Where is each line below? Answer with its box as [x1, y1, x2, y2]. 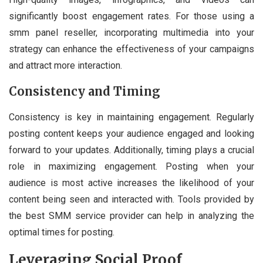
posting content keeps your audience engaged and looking [9, 128, 254, 140]
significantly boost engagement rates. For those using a [9, 11, 254, 22]
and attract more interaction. [9, 60, 122, 72]
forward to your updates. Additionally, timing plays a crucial [9, 144, 254, 156]
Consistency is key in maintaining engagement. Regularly [9, 112, 254, 123]
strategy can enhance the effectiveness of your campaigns [9, 43, 254, 55]
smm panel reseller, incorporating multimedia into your [9, 27, 254, 39]
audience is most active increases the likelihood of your [9, 177, 254, 189]
